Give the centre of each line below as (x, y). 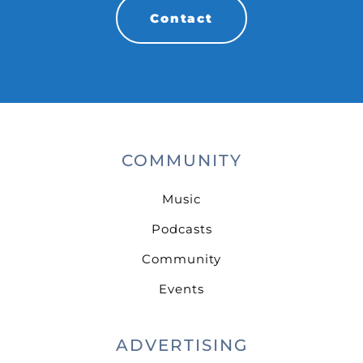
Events (181, 289)
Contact (181, 18)
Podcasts (181, 229)
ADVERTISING (181, 345)
